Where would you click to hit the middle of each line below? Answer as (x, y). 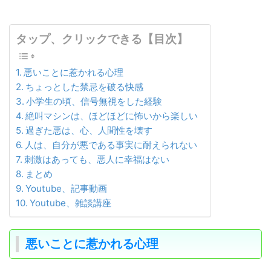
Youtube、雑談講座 (71, 203)
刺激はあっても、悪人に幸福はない (97, 159)
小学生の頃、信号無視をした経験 (94, 101)
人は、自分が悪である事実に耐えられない (111, 145)
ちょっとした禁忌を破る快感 (85, 87)
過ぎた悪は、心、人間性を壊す (89, 130)
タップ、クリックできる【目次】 (102, 39)
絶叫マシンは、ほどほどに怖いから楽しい (112, 116)
